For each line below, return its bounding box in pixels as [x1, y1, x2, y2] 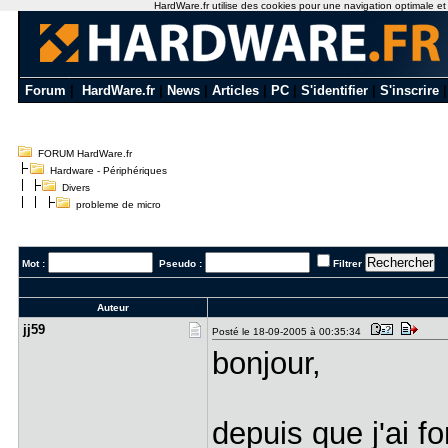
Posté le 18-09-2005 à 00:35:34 [211, 326, 367, 337]
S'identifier [301, 83, 368, 98]
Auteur [96, 302, 129, 313]
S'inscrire [380, 83, 439, 98]
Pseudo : [152, 258, 205, 269]
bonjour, [211, 346, 321, 380]
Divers [61, 182, 90, 193]
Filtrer [332, 258, 362, 269]
